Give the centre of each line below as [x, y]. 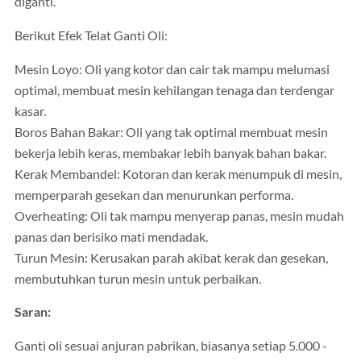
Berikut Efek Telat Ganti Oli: [91, 35]
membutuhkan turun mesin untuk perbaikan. [138, 278]
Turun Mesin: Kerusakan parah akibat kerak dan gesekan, [171, 257]
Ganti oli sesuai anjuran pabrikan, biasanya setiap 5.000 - [171, 345]
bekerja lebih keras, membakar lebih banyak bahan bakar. [170, 153]
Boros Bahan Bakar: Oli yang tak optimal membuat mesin [171, 132]
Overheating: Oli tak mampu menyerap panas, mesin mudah [179, 216]
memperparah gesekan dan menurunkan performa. [154, 195]
